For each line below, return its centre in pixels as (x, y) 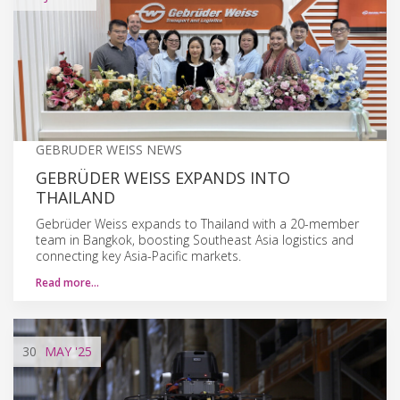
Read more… (67, 282)
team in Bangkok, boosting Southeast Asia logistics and (195, 239)
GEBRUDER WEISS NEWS (109, 149)
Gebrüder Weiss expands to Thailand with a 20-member (197, 223)
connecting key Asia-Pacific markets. (138, 255)
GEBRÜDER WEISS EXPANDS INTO (163, 177)
